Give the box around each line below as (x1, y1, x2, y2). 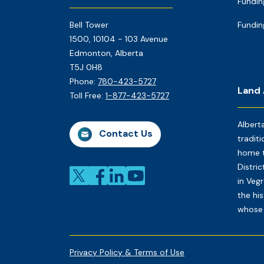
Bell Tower (70, 19, 108, 30)
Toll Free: (70, 90, 105, 101)
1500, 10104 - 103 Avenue (70, 34, 168, 44)
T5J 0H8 (70, 62, 103, 72)
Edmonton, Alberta (70, 48, 143, 58)
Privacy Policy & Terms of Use (70, 247, 184, 258)
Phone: (70, 76, 98, 87)
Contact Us (97, 127, 153, 140)
